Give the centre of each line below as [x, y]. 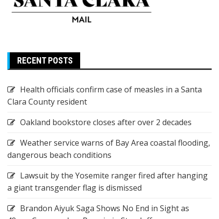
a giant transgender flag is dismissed [75, 187]
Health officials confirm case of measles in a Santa [111, 89]
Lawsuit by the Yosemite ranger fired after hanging [114, 175]
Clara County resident [47, 101]
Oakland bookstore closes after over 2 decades [106, 122]
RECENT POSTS [45, 60]
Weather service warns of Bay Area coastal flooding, [115, 142]
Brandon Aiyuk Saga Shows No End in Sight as [105, 208]
